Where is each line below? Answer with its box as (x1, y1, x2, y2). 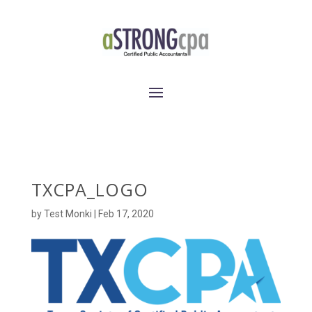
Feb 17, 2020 (97, 208, 154, 219)
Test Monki (43, 208, 92, 219)
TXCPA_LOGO (31, 178, 148, 201)
